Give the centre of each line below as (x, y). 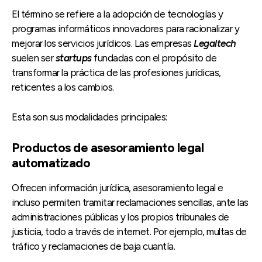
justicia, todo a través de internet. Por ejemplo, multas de (129, 232)
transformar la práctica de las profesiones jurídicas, (116, 73)
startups (73, 58)
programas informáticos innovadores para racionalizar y (125, 29)
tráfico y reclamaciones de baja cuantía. (93, 247)
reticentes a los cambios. (63, 87)
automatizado (51, 163)
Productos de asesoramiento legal (108, 148)
